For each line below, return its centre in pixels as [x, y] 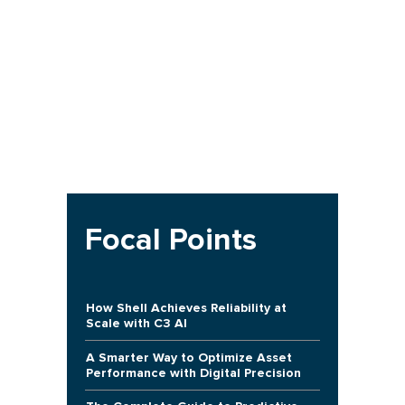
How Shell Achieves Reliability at [186, 308]
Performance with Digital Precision [193, 372]
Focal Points [170, 240]
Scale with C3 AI [136, 324]
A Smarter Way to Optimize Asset [188, 357]
